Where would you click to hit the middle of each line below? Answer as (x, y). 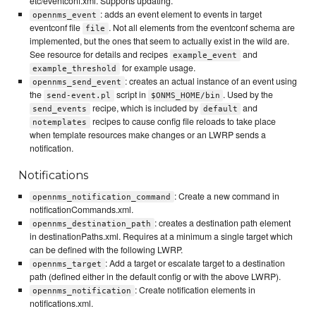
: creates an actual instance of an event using (211, 81)
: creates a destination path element (222, 223)
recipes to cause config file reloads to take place (183, 122)
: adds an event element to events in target (181, 14)
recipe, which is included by (145, 108)
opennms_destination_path (92, 224)
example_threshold (75, 69)
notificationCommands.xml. (81, 209)
